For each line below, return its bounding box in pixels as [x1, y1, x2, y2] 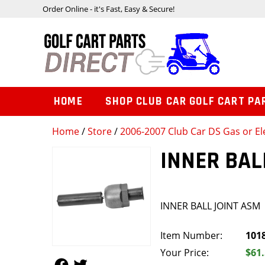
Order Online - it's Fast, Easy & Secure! [43, 3, 174, 14]
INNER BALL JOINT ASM [160, 199, 261, 213]
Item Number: [160, 229, 223, 243]
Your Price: [160, 246, 209, 260]
